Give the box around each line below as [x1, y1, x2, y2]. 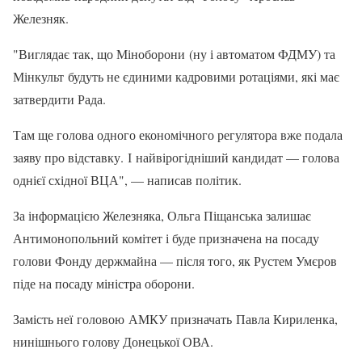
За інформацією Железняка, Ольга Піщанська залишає [13, 206, 311, 224]
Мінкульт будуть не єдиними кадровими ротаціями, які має [13, 67, 339, 85]
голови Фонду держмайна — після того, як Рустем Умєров [13, 251, 337, 269]
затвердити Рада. [13, 90, 110, 107]
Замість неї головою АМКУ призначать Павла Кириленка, [13, 309, 338, 327]
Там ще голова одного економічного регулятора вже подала [13, 125, 343, 143]
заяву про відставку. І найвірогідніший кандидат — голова [13, 148, 339, 166]
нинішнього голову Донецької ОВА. [13, 332, 213, 350]
